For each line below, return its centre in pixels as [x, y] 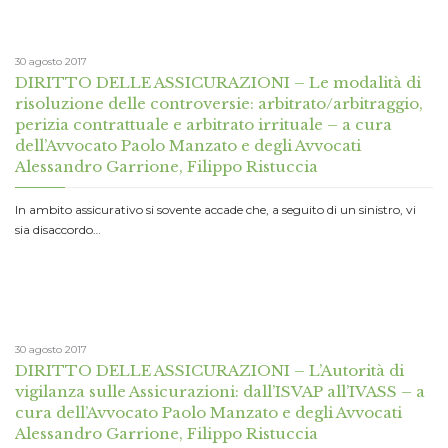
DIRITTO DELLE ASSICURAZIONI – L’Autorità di [209, 370]
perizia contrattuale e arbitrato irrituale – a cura [203, 125]
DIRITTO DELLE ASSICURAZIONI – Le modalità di [218, 83]
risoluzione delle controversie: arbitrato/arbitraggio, [219, 104]
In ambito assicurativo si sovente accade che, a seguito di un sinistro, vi [215, 210]
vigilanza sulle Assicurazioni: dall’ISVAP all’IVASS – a [220, 391]
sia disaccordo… [58, 230]
